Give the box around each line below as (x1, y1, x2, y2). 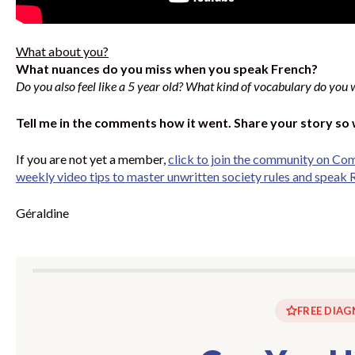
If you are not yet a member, (16, 151, 168, 167)
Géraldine (16, 205, 69, 221)
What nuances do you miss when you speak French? (16, 61, 318, 77)
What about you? (16, 44, 109, 59)
